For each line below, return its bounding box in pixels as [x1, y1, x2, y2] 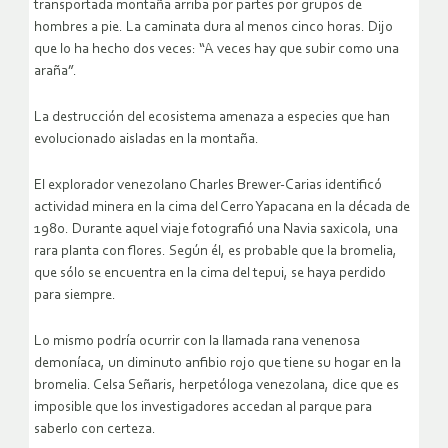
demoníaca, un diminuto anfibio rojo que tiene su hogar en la [34, 355, 401, 371]
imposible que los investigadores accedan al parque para [34, 399, 372, 415]
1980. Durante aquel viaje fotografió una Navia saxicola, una [34, 221, 398, 237]
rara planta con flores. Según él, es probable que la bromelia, [34, 243, 397, 259]
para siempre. [34, 287, 116, 303]
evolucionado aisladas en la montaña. [34, 131, 259, 147]
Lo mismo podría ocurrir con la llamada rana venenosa [34, 333, 360, 349]
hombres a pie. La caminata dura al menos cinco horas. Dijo [34, 19, 393, 35]
